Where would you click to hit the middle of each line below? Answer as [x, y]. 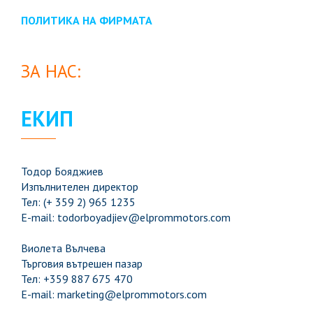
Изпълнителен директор [80, 187]
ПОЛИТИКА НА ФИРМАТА [87, 20]
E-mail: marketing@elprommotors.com [114, 294]
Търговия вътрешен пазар [82, 263]
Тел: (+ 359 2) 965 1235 [78, 202]
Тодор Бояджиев [62, 171]
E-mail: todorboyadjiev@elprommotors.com [126, 217]
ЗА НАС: [51, 71]
